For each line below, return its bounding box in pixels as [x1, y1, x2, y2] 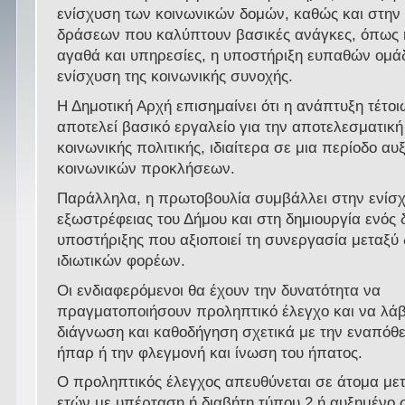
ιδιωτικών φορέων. [57, 251, 186, 269]
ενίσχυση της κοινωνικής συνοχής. [57, 68, 294, 86]
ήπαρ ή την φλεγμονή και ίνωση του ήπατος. [57, 344, 363, 362]
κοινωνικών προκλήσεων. [57, 160, 236, 178]
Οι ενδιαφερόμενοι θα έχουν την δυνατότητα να [57, 281, 381, 299]
